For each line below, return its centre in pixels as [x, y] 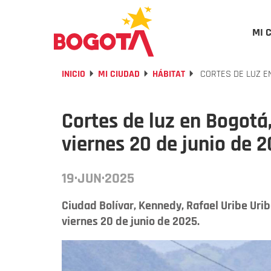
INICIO [73, 74]
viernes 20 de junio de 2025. [131, 221]
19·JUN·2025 [98, 178]
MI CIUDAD [119, 74]
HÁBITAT [169, 74]
